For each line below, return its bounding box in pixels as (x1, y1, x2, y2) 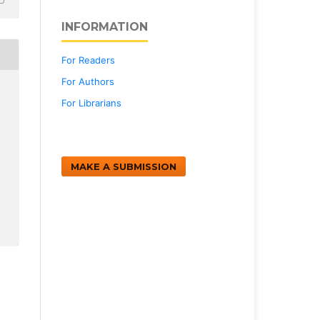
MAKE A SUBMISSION (71, 160, 176, 172)
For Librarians (61, 96, 121, 109)
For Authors (61, 75, 114, 87)
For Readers (61, 54, 115, 66)
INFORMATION (61, 19, 148, 34)
